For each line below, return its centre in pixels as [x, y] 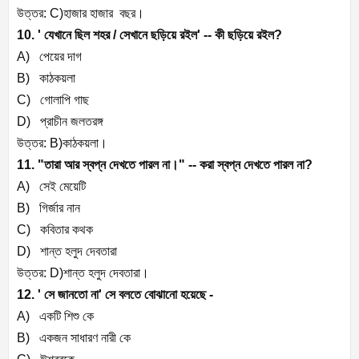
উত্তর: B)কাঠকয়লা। [62, 143]
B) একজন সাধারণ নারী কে [74, 338]
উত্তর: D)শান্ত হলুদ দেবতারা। [83, 273]
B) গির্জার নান [50, 208]
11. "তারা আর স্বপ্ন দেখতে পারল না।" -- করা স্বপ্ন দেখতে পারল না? [165, 165]
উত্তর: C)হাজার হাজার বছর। [81, 14]
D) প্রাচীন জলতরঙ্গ [60, 122]
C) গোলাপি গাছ [53, 100]
